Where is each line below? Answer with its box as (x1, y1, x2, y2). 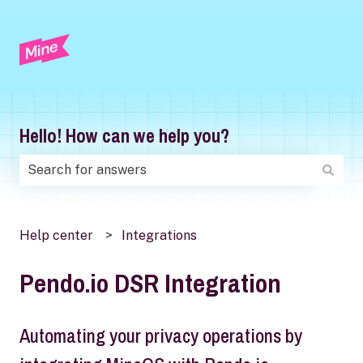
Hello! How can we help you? (19, 122, 229, 148)
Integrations (122, 227, 198, 243)
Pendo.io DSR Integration (19, 265, 281, 301)
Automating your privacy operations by (19, 322, 302, 349)
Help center (19, 227, 93, 243)
